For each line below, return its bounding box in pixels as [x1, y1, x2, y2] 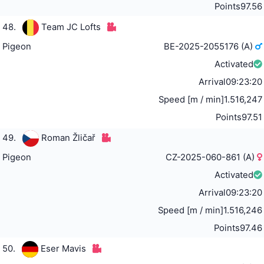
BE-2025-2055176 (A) [164, 41, 256, 52]
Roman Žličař [41, 133, 95, 144]
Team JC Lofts [41, 22, 101, 33]
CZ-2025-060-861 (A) [166, 152, 258, 163]
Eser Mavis [40, 243, 86, 255]
